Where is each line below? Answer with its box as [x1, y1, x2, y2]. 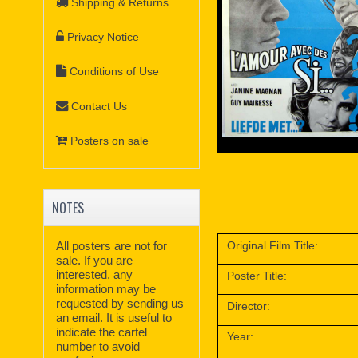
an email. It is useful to [56, 310, 173, 324]
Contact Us [71, 99, 128, 113]
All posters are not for [56, 238, 168, 253]
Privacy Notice [67, 30, 140, 43]
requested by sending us [56, 296, 185, 310]
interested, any [56, 267, 133, 281]
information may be [56, 281, 157, 296]
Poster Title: [227, 268, 288, 282]
